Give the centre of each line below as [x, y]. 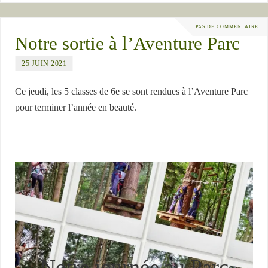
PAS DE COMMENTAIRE [227, 27]
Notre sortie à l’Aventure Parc [128, 44]
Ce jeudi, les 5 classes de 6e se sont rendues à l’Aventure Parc [132, 92]
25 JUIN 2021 [44, 64]
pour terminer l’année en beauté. [76, 108]
